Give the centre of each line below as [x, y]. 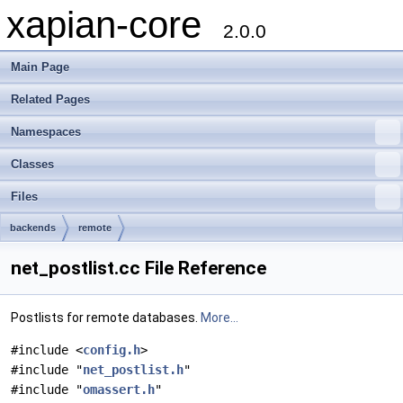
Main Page [40, 67]
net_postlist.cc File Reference [139, 268]
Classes [32, 164]
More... [219, 318]
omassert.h [119, 390]
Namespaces [46, 132]
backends [33, 228]
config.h [112, 350]
